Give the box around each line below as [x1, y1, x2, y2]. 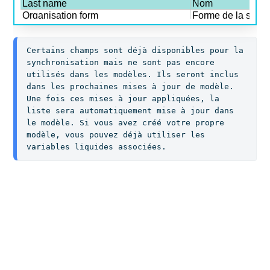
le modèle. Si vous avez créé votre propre [27, 118, 225, 128]
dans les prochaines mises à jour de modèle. [27, 82, 234, 92]
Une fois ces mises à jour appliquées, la [27, 94, 220, 104]
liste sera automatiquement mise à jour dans [27, 106, 234, 116]
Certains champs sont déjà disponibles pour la [27, 46, 244, 55]
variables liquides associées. [27, 142, 167, 152]
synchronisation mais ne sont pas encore [27, 58, 215, 67]
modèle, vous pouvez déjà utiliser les [27, 130, 206, 140]
